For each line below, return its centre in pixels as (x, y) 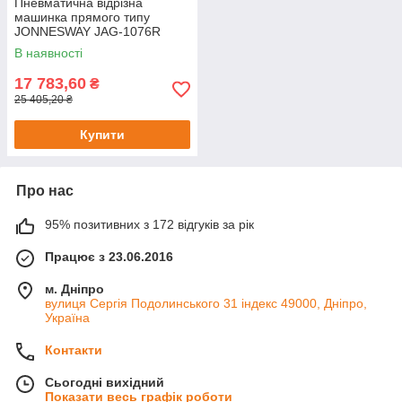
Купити (102, 134)
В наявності (48, 52)
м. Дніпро (74, 288)
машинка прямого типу (82, 17)
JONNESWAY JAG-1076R (87, 31)
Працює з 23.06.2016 (109, 256)
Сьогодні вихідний (105, 382)
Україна (67, 317)
